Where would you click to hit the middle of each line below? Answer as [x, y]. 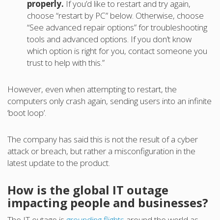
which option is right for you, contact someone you [117, 51]
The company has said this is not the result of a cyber [103, 139]
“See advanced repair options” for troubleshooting [117, 27]
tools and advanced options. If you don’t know [109, 39]
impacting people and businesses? [108, 202]
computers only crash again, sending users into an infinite [110, 101]
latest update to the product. [59, 163]
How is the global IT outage [88, 190]
